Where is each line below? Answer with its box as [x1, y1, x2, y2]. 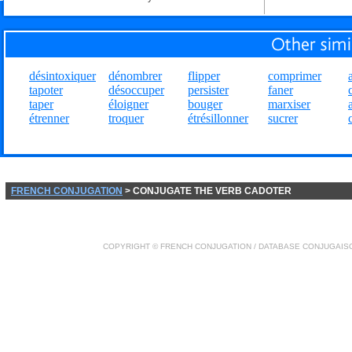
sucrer [268, 112, 298, 125]
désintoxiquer [29, 69, 96, 82]
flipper [188, 69, 220, 82]
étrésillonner [188, 112, 248, 125]
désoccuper [108, 83, 164, 97]
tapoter [29, 83, 63, 97]
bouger [188, 97, 222, 111]
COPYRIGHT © [103, 242, 160, 251]
